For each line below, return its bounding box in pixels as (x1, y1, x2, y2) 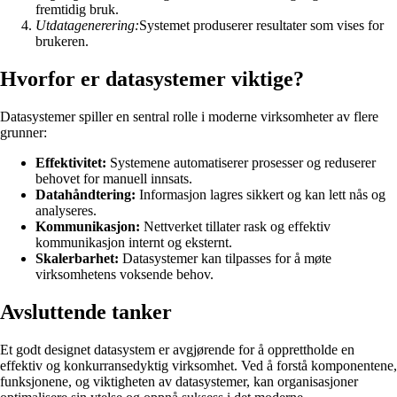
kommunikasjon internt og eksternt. (35, 235, 232, 251)
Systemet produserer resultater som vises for (139, 18, 384, 34)
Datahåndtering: (35, 187, 136, 203)
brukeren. (35, 34, 89, 50)
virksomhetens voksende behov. (35, 267, 214, 283)
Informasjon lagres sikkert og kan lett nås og (136, 187, 385, 203)
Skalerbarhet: (35, 251, 119, 267)
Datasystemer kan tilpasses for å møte (119, 251, 331, 267)
